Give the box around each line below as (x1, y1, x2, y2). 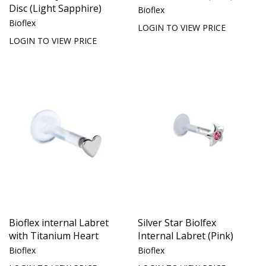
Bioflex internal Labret (9, 216, 109, 229)
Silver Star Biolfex (138, 216, 216, 229)
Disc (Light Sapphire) (9, 1, 102, 15)
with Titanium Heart (9, 229, 99, 242)
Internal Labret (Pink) (138, 229, 233, 242)
